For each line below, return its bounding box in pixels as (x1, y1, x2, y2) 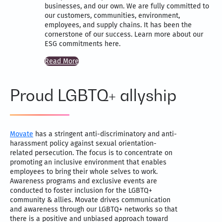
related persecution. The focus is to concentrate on (10, 149, 172, 158)
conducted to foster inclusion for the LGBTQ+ (10, 186, 152, 195)
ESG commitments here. (45, 40, 120, 49)
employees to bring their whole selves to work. (10, 167, 158, 176)
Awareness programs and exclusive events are (10, 177, 157, 186)
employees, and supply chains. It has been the (45, 21, 192, 30)
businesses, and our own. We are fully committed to (45, 2, 209, 11)
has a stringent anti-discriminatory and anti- (33, 130, 177, 139)
